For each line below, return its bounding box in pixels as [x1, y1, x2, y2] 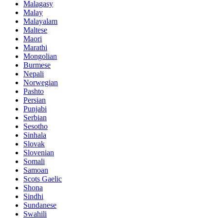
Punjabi [23, 104, 47, 113]
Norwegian [23, 78, 58, 87]
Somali [23, 157, 45, 165]
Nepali [23, 69, 44, 78]
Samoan [23, 165, 48, 174]
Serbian [23, 113, 47, 122]
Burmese [23, 60, 51, 69]
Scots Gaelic [23, 174, 62, 183]
